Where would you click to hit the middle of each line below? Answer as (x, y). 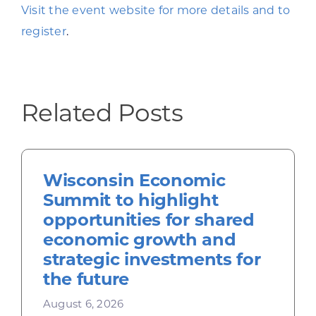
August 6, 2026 (83, 304)
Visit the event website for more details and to (156, 11)
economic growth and (139, 240)
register (43, 32)
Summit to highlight (130, 200)
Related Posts (102, 113)
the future (86, 279)
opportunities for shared (148, 220)
